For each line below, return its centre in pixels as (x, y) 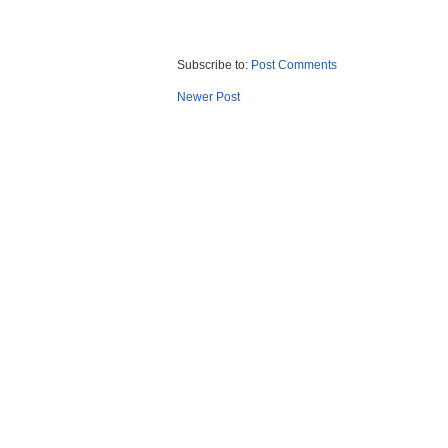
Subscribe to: (214, 65)
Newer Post (208, 97)
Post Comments (294, 65)
